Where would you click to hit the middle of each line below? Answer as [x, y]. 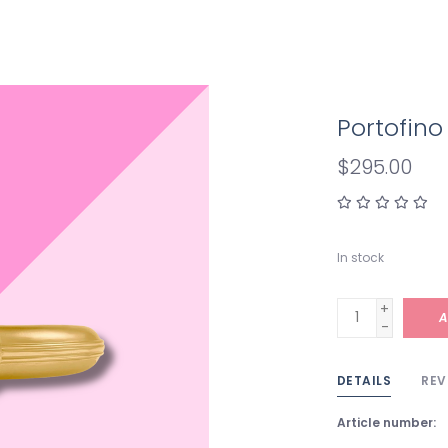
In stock [360, 257]
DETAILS [363, 380]
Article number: [386, 422]
